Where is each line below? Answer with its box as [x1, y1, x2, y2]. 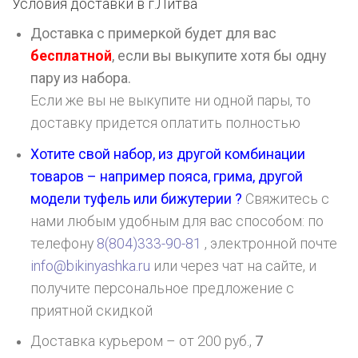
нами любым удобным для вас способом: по [30, 213, 324, 229]
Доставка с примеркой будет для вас [30, 26, 277, 42]
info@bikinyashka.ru [30, 257, 151, 274]
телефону [30, 235, 97, 252]
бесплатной [30, 48, 113, 65]
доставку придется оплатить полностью [30, 115, 301, 132]
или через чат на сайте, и [150, 257, 317, 274]
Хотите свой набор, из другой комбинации [30, 145, 306, 162]
